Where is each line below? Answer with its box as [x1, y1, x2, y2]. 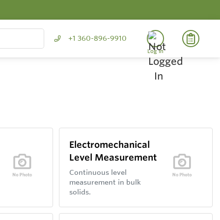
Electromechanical [69, 139, 150, 150]
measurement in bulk [69, 178, 141, 187]
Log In [147, 48, 164, 55]
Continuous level [69, 168, 127, 177]
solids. [69, 188, 91, 196]
